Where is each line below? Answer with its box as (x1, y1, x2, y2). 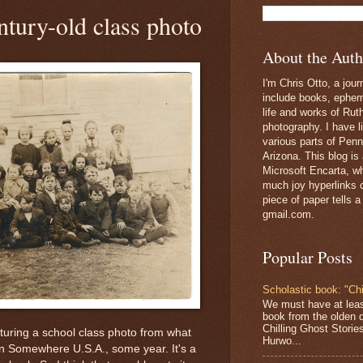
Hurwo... (263, 334, 301, 347)
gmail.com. (263, 208, 314, 220)
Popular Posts (263, 246, 352, 268)
